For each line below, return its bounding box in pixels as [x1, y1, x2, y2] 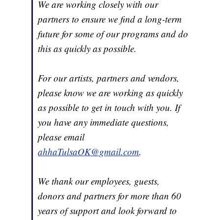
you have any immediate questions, [38, 115, 169, 128]
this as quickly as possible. [38, 42, 137, 55]
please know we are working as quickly [38, 86, 183, 99]
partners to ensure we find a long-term [38, 12, 182, 25]
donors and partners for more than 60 [38, 189, 182, 202]
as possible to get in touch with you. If [38, 101, 181, 113]
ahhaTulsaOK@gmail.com [38, 145, 139, 158]
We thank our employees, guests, [38, 174, 160, 187]
